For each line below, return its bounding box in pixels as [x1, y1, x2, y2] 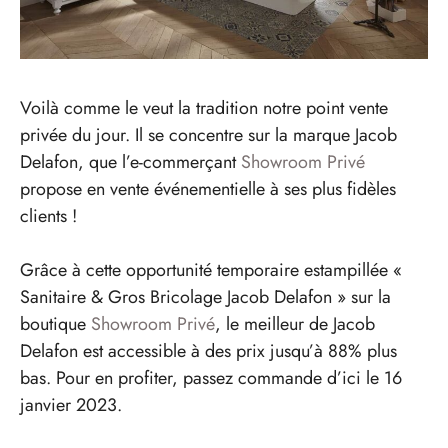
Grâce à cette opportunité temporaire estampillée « [20, 256, 402, 283]
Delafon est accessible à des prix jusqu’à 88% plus [20, 337, 397, 364]
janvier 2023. [20, 391, 122, 418]
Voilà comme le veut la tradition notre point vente [20, 94, 388, 121]
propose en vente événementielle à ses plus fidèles [20, 175, 396, 202]
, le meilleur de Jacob [215, 310, 375, 337]
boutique [20, 310, 91, 337]
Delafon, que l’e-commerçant [20, 148, 241, 175]
